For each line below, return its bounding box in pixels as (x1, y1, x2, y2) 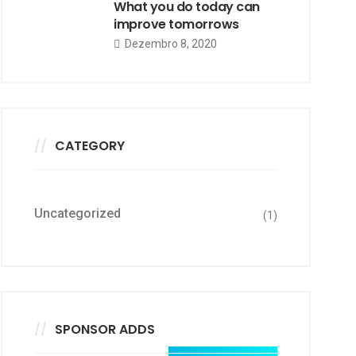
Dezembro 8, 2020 (122, 37, 217, 50)
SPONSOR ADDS (55, 320, 155, 339)
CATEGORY (55, 137, 125, 155)
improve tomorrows (114, 15, 239, 33)
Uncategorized (34, 206, 121, 221)
